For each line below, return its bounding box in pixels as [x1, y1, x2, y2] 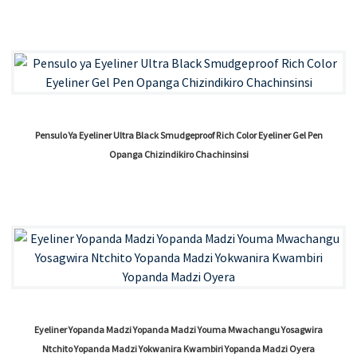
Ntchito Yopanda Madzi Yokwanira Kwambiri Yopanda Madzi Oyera [42, 343, 315, 355]
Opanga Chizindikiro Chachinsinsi [108, 148, 249, 161]
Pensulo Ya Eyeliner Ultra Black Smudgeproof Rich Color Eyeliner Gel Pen [34, 129, 323, 142]
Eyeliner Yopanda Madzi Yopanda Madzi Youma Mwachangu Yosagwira [34, 324, 323, 336]
